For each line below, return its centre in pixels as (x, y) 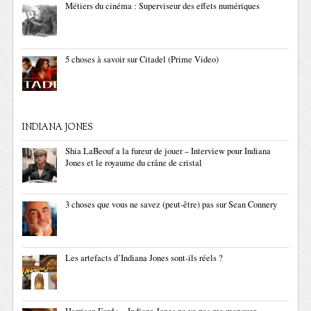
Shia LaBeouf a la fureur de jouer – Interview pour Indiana (168, 151)
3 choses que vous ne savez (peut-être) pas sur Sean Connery (171, 205)
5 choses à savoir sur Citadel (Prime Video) (142, 60)
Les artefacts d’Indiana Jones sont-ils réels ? (144, 258)
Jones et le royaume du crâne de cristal (134, 163)
